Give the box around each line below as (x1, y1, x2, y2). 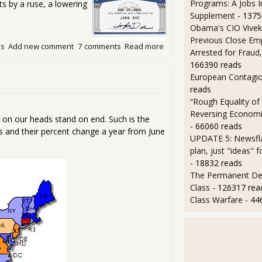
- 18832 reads (189, 157, 242, 169)
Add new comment (8, 40, 74, 51)
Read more (125, 40, 164, 51)
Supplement (189, 10, 235, 22)
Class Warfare (189, 194, 243, 206)
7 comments (77, 40, 121, 51)
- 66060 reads (189, 120, 242, 132)
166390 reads (189, 59, 242, 71)
